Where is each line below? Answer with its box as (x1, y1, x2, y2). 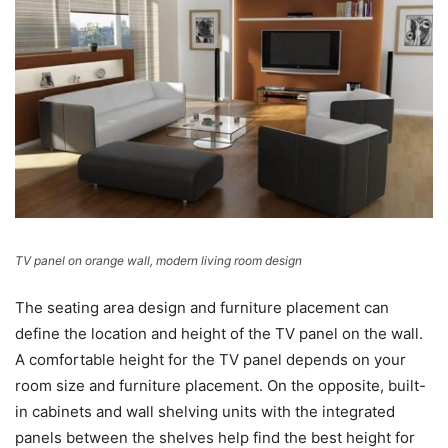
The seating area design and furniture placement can (15, 298, 389, 318)
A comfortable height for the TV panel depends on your (15, 350, 406, 370)
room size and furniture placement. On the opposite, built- (15, 376, 426, 396)
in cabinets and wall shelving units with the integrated (15, 402, 395, 422)
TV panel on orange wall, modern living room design (15, 253, 302, 269)
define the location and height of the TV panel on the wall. (15, 324, 423, 344)
